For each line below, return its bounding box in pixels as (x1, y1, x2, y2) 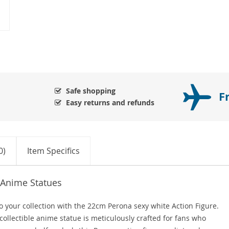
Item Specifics (27, 145, 80, 156)
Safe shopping (66, 85, 116, 96)
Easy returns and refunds (66, 97, 154, 107)
